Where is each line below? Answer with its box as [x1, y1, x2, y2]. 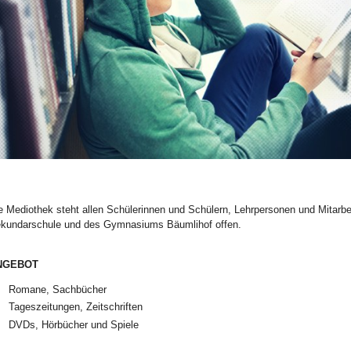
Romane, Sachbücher [9, 284, 107, 296]
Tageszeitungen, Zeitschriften [9, 301, 143, 313]
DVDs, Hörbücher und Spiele [9, 318, 139, 331]
